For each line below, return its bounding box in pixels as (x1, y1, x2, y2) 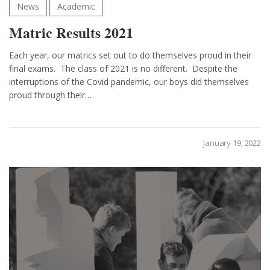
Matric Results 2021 (9, 23, 133, 43)
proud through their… (9, 89, 92, 101)
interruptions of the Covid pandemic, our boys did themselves (9, 76, 249, 88)
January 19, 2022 (203, 137, 261, 149)
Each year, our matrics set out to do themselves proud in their (9, 49, 251, 61)
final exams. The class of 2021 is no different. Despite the (9, 63, 237, 75)
